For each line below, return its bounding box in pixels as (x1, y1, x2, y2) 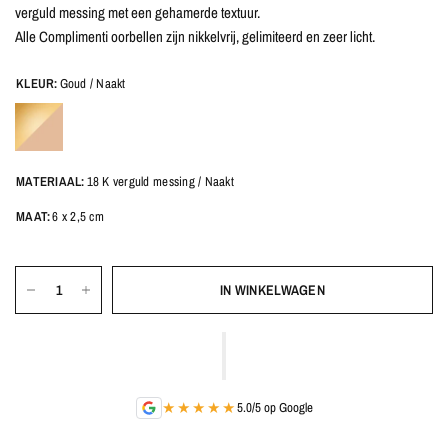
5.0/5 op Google (236, 398, 313, 416)
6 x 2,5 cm (52, 207, 104, 225)
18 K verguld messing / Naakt (86, 172, 234, 190)
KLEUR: (16, 74, 58, 92)
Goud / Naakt (59, 74, 126, 92)
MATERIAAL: (16, 172, 85, 190)
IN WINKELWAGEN (220, 280, 325, 299)
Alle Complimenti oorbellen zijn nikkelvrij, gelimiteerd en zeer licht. (15, 25, 376, 47)
